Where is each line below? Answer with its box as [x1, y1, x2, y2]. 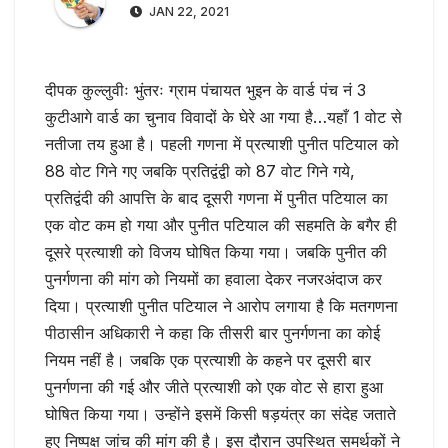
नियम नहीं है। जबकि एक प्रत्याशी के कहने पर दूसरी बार [45, 350, 371, 371]
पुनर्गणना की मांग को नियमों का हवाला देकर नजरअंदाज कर [45, 269, 382, 290]
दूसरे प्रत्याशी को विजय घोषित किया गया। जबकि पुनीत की [45, 242, 387, 263]
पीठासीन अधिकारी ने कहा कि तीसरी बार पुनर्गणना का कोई [45, 323, 380, 344]
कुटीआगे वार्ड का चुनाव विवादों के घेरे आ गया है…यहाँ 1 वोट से [45, 107, 402, 128]
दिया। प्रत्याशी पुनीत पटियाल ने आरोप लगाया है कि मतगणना [45, 296, 398, 317]
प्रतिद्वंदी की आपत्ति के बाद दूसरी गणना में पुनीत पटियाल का [45, 188, 388, 209]
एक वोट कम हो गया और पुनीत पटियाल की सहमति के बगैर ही [45, 215, 397, 236]
